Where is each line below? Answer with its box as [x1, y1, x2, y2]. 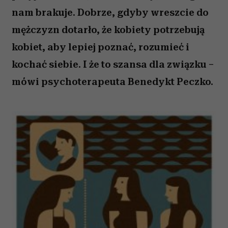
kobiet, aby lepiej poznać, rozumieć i [12, 41, 189, 53]
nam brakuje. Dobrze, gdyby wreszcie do [12, 7, 209, 18]
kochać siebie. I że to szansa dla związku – [12, 59, 214, 70]
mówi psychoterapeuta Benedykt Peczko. [12, 76, 213, 88]
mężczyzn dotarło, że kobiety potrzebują [12, 24, 205, 36]
